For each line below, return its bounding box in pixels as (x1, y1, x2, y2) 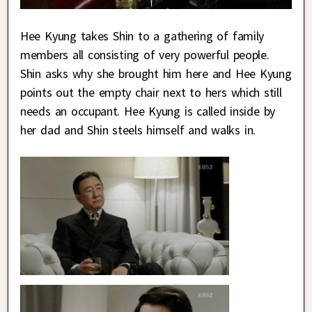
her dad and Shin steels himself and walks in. (20, 122, 256, 139)
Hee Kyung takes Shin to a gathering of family (20, 28, 264, 45)
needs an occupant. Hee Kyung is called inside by (20, 103, 275, 120)
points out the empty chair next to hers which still (20, 84, 282, 101)
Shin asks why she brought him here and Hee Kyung (20, 65, 292, 82)
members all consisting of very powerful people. (20, 47, 270, 63)
